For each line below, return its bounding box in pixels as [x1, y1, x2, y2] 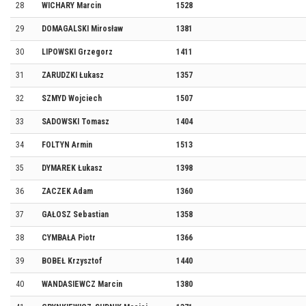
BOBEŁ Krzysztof [42, 256, 102, 266]
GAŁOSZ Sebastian [42, 210, 109, 219]
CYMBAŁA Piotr [42, 233, 96, 242]
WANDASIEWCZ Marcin [42, 279, 122, 289]
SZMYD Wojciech [42, 94, 102, 103]
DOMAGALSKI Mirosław [42, 24, 123, 33]
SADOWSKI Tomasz [42, 117, 109, 126]
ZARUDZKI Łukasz [42, 70, 104, 80]
